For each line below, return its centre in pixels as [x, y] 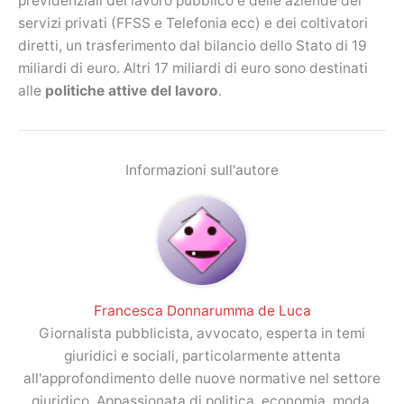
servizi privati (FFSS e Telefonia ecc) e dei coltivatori [193, 23]
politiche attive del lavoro [132, 91]
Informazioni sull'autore [202, 170]
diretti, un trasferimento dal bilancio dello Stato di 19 [193, 46]
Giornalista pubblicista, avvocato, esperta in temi [202, 334]
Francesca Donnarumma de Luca [202, 311]
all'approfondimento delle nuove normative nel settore [202, 379]
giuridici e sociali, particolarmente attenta [202, 356]
